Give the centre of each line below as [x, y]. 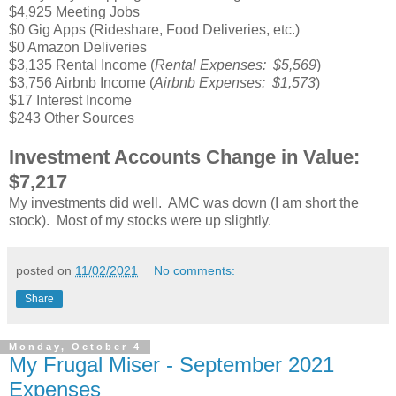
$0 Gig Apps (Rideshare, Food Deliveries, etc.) [154, 29]
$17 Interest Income [70, 100]
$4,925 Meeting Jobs [74, 11]
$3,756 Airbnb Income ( [81, 82]
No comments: [195, 270]
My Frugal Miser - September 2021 [171, 364]
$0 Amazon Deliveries [78, 47]
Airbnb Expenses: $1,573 [235, 82]
